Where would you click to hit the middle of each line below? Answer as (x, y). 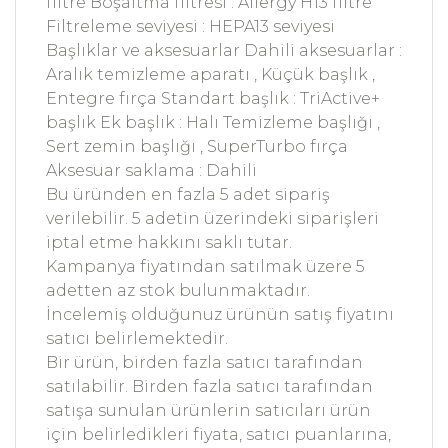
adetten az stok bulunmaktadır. (178, 290)
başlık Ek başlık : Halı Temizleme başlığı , (213, 122)
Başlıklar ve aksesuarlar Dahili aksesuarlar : (224, 50)
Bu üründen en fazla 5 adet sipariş (188, 194)
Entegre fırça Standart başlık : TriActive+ (213, 98)
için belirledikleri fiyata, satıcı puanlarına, (218, 434)
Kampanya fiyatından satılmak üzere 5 (205, 266)
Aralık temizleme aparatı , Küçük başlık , (210, 74)
